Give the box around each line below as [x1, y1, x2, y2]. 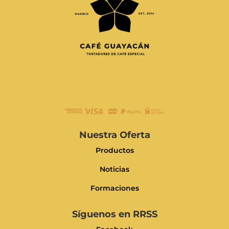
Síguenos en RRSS [72, 208, 157, 220]
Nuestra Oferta [79, 129, 150, 141]
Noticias [100, 164, 129, 174]
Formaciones [90, 183, 139, 193]
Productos [95, 145, 134, 155]
